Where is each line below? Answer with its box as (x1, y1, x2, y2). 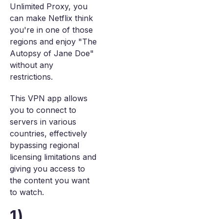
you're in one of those (10, 25, 93, 35)
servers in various (10, 117, 76, 127)
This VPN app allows (10, 93, 88, 103)
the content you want (10, 175, 89, 185)
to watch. (10, 187, 44, 197)
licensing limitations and (10, 152, 96, 162)
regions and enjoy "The (10, 37, 97, 46)
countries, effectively (10, 129, 87, 138)
